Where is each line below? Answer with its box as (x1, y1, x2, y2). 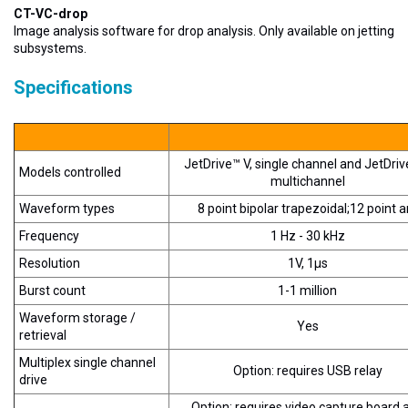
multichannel (270, 174, 345, 189)
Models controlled (19, 165, 121, 179)
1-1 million (278, 283, 337, 298)
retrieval (19, 328, 66, 342)
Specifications (14, 76, 133, 98)
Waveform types (19, 201, 115, 216)
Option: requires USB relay (232, 363, 382, 378)
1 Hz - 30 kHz (270, 229, 345, 243)
